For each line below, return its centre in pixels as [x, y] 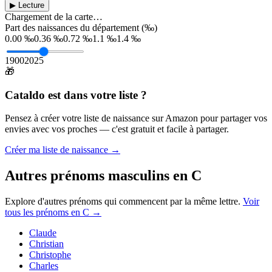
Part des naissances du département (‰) [81, 27]
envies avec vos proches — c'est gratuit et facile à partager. [117, 129]
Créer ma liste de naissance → [63, 150]
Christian [46, 244]
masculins [139, 176]
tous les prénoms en [44, 212]
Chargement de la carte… [54, 16]
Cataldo [25, 95]
